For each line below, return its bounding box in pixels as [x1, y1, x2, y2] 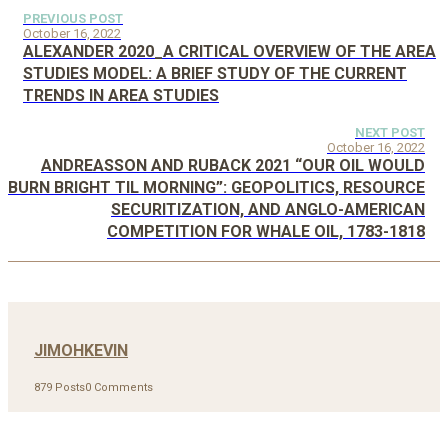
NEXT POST [355, 124, 425, 140]
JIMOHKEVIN [34, 340, 128, 360]
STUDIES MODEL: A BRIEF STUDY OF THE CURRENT [23, 63, 407, 83]
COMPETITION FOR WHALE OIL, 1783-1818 [107, 221, 425, 241]
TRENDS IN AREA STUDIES [23, 85, 219, 105]
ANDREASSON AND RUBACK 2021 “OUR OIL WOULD [41, 155, 425, 175]
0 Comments [85, 381, 153, 395]
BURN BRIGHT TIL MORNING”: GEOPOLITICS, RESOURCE [8, 177, 425, 197]
